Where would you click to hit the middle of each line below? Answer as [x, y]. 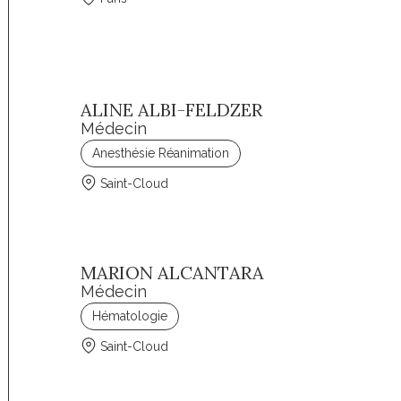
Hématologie [130, 316]
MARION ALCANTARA [173, 273]
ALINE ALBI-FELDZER [172, 110]
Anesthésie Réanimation [161, 153]
